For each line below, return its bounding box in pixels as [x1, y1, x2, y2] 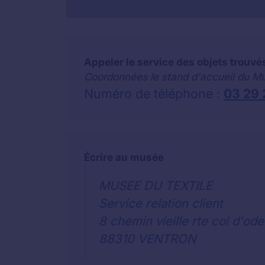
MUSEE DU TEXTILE [99, 177, 212, 193]
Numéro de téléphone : [84, 85, 224, 101]
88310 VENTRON [99, 231, 196, 246]
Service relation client [99, 195, 223, 211]
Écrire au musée [84, 151, 164, 163]
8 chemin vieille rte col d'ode [99, 213, 264, 228]
